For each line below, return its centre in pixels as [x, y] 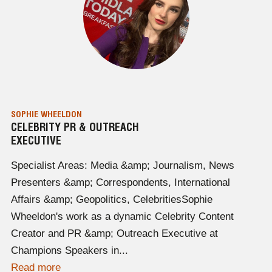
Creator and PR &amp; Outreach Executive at [114, 234]
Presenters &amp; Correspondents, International [120, 183]
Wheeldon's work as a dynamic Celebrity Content [122, 217]
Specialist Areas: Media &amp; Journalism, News [122, 166]
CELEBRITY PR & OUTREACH [75, 127]
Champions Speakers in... [69, 251]
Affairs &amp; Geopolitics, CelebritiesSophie [111, 200]
